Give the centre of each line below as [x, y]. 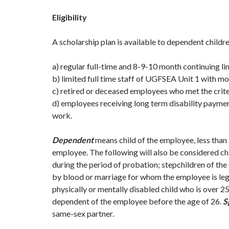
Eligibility [70, 17]
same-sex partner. [83, 213]
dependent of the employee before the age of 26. [138, 201]
